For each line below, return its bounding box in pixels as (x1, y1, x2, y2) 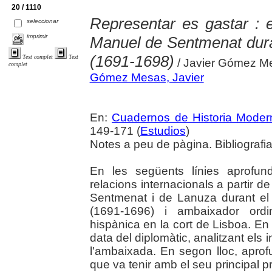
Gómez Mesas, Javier (89, 71, 204, 84)
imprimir (27, 33, 48, 40)
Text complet (22, 53, 53, 60)
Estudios (140, 124, 186, 138)
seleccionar (27, 18, 59, 25)
